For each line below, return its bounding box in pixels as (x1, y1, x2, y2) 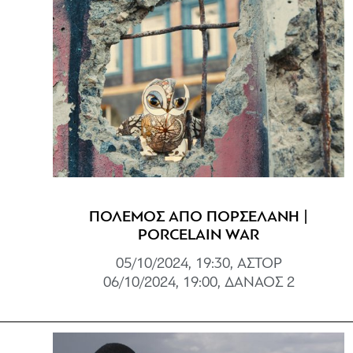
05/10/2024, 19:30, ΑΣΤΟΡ (115, 256, 282, 272)
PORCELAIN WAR (138, 227, 260, 243)
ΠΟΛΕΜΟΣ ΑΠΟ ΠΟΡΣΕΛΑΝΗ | (89, 209, 309, 225)
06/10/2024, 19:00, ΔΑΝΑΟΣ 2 (102, 275, 295, 291)
